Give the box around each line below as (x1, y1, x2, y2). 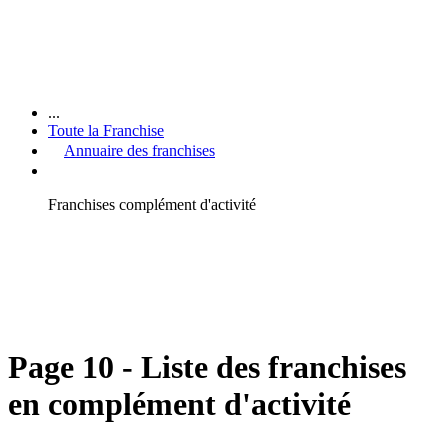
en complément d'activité (8, 386, 351, 423)
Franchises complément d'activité (48, 195, 256, 213)
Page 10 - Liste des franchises (8, 349, 406, 386)
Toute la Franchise (48, 121, 164, 139)
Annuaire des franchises (64, 141, 215, 159)
